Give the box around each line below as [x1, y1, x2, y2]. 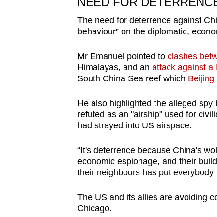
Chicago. [77, 203, 112, 213]
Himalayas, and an [77, 62, 152, 72]
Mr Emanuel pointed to [77, 51, 168, 61]
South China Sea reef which [77, 73, 188, 83]
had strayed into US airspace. [77, 120, 192, 130]
